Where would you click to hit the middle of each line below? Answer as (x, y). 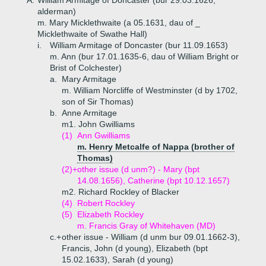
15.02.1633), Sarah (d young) (118, 259)
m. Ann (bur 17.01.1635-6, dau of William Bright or (144, 56)
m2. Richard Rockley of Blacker (121, 192)
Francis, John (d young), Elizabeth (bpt (135, 248)
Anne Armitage (89, 113)
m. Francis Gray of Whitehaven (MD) (146, 226)
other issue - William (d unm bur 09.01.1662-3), (151, 237)
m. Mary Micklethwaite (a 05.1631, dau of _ (119, 23)
